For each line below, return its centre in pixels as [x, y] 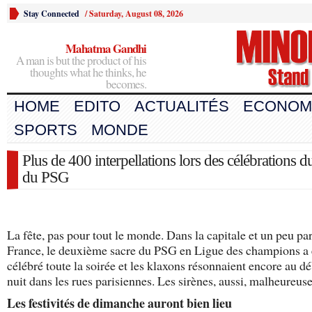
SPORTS [46, 130]
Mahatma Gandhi [106, 48]
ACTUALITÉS [182, 106]
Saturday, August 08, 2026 [136, 14]
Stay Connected [52, 14]
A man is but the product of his [81, 60]
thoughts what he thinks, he [88, 72]
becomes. [126, 84]
